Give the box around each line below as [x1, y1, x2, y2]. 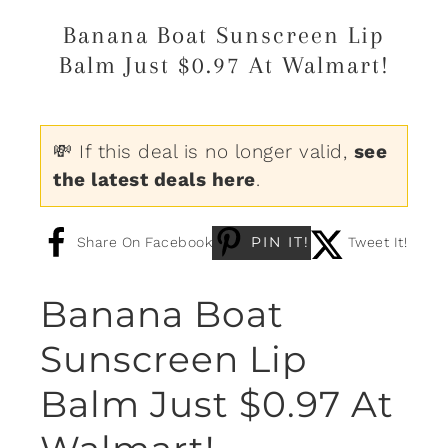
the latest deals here [53, 167, 256, 191]
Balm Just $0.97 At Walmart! [58, 50, 390, 79]
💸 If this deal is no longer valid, [53, 139, 354, 163]
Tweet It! [347, 233, 407, 250]
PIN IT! [251, 232, 310, 251]
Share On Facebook [76, 233, 212, 250]
